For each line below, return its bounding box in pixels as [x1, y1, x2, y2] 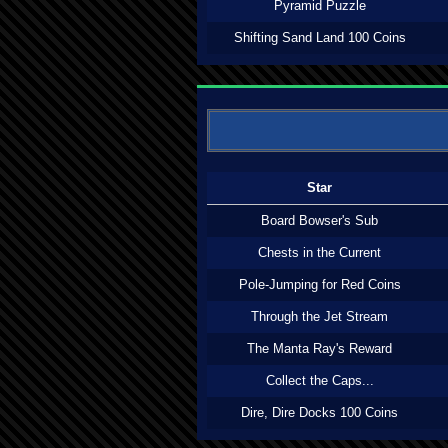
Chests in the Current [258, 245, 381, 260]
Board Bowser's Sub [261, 213, 378, 228]
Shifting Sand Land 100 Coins [233, 30, 406, 45]
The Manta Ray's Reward [247, 341, 392, 356]
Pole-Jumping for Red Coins [238, 277, 401, 292]
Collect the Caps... [265, 373, 374, 388]
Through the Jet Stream [251, 309, 388, 324]
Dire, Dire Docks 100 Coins [241, 405, 398, 420]
